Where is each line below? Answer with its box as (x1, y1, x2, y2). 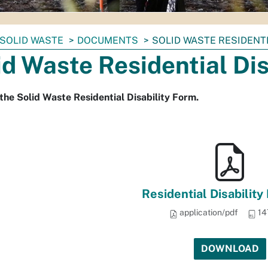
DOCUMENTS (77, 35, 138, 46)
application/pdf (177, 208, 238, 217)
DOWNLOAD (200, 243, 259, 254)
